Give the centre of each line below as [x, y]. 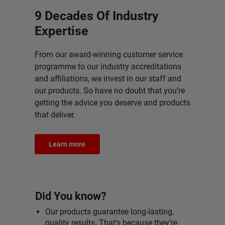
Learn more [67, 144]
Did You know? [71, 196]
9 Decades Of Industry [96, 16]
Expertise [61, 31]
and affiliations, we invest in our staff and [108, 79]
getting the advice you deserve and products [112, 103]
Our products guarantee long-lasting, [109, 212]
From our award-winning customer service [108, 54]
